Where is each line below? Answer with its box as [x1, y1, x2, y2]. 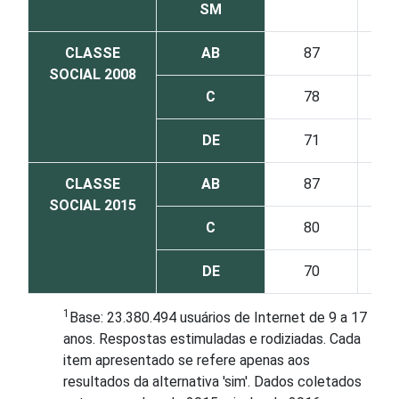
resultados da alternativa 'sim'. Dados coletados [63, 373, 362, 390]
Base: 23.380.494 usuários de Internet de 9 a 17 [69, 309, 367, 326]
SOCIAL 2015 [48, 197, 136, 214]
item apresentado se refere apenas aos [63, 352, 310, 369]
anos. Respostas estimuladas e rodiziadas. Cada [63, 330, 361, 347]
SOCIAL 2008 [48, 66, 136, 83]
